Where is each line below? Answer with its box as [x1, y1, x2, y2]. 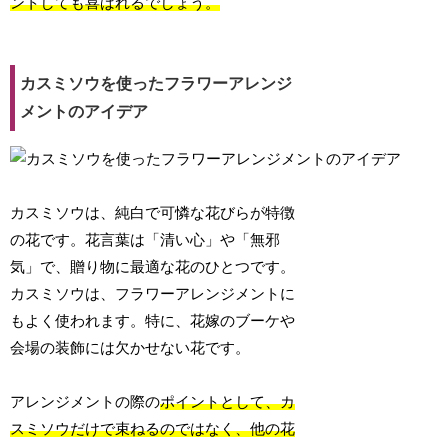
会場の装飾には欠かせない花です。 [10, 340, 251, 357]
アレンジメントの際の [10, 394, 161, 411]
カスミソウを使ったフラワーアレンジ [20, 75, 293, 93]
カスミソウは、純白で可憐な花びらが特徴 [10, 205, 296, 222]
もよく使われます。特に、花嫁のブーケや [10, 313, 296, 330]
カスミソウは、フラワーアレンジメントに [10, 286, 296, 303]
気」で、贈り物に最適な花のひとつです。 [10, 259, 296, 276]
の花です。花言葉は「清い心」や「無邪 [10, 232, 281, 249]
